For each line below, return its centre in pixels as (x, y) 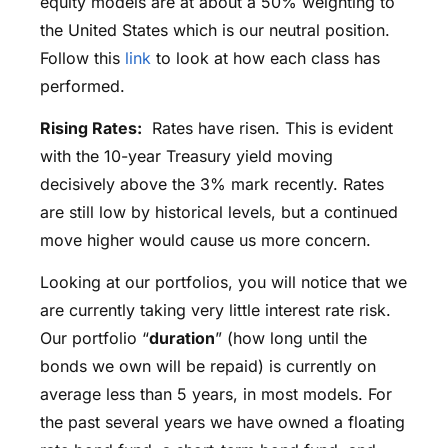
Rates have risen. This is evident (267, 128)
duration (182, 338)
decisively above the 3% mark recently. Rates (212, 184)
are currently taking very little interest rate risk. (215, 310)
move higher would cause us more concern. (205, 240)
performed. (82, 85)
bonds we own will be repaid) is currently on (208, 366)
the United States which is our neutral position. (217, 29)
